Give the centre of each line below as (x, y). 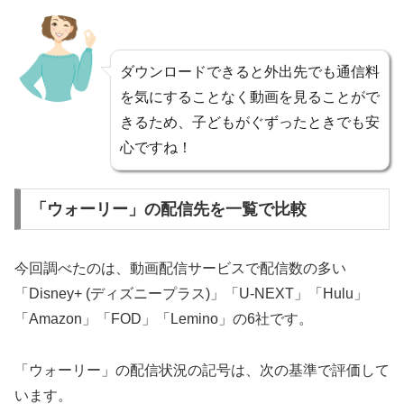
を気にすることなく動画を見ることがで (250, 97)
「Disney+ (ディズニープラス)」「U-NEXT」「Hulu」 (191, 293)
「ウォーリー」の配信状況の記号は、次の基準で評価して (202, 370)
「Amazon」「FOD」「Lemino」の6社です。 (164, 318)
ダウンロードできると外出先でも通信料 (250, 72)
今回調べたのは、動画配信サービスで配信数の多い (180, 268)
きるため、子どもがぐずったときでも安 (250, 122)
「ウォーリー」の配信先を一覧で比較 (168, 209)
